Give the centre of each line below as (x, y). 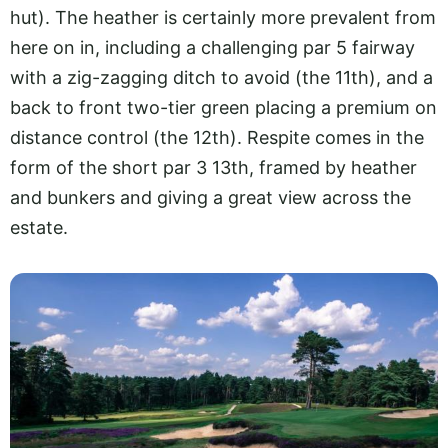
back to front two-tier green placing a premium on (223, 107)
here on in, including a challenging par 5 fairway (212, 47)
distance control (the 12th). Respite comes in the (217, 137)
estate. (39, 227)
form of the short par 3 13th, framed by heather (213, 167)
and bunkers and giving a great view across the (210, 197)
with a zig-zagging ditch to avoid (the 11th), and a (221, 77)
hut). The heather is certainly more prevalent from (223, 17)
